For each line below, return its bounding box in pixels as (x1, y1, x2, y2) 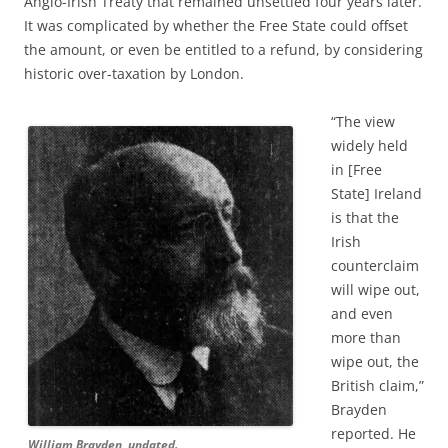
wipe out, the (331, 351, 419, 371)
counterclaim (331, 255, 419, 275)
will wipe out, (331, 279, 420, 299)
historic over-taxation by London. (24, 63, 244, 83)
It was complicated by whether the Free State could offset (24, 15, 408, 35)
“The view (331, 111, 395, 131)
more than (331, 327, 401, 347)
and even (331, 303, 393, 323)
